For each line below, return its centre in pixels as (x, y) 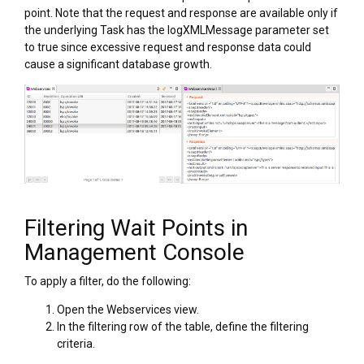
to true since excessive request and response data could (168, 47)
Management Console (134, 253)
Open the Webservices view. (128, 310)
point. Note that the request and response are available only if (181, 13)
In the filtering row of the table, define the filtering (183, 327)
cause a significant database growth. (118, 64)
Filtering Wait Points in (136, 228)
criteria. (76, 344)
